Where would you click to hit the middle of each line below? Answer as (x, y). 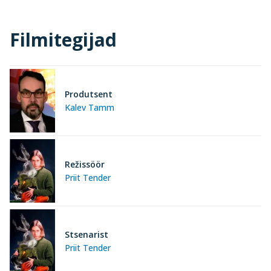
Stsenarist (87, 234)
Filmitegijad (63, 40)
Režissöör (85, 164)
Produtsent (89, 94)
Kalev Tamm (90, 107)
